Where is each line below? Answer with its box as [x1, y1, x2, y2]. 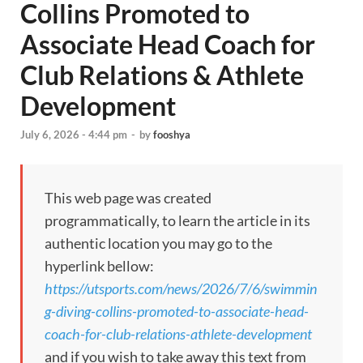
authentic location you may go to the [45, 234, 272, 253]
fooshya [153, 128, 190, 142]
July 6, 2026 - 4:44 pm [20, 128, 127, 142]
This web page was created [45, 189, 211, 207]
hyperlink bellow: [45, 257, 154, 275]
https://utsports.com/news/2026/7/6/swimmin [45, 280, 317, 298]
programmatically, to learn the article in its [45, 211, 310, 230]
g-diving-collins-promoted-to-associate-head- [45, 302, 309, 321]
